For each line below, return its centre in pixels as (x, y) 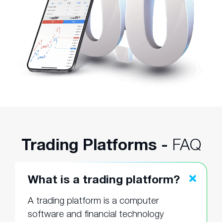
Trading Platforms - (97, 144)
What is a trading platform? (104, 179)
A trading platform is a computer (93, 200)
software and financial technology (96, 214)
